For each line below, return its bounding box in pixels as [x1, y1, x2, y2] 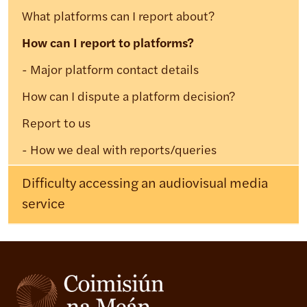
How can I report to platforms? [22, 38, 194, 51]
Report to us [22, 118, 90, 132]
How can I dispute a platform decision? [22, 91, 235, 105]
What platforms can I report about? [22, 11, 214, 25]
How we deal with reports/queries [30, 145, 217, 158]
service [22, 198, 65, 212]
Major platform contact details [30, 64, 199, 78]
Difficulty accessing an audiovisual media [22, 177, 268, 192]
